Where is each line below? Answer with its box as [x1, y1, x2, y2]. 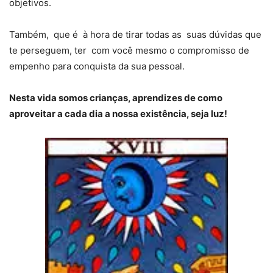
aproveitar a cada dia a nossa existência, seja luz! [9, 108, 227, 120]
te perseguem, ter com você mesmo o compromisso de [9, 44, 249, 57]
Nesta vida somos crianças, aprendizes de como [9, 92, 222, 104]
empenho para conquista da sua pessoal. [9, 60, 185, 73]
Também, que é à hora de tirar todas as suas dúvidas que [9, 29, 261, 41]
